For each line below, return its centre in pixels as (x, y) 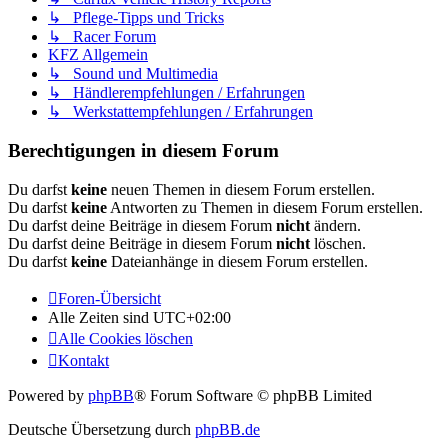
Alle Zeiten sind (100, 317)
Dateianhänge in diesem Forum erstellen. (237, 261)
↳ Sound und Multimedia (133, 74)
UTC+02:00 (192, 317)
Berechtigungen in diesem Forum (143, 151)
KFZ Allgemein (98, 55)
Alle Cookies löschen (125, 338)
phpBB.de (227, 429)
